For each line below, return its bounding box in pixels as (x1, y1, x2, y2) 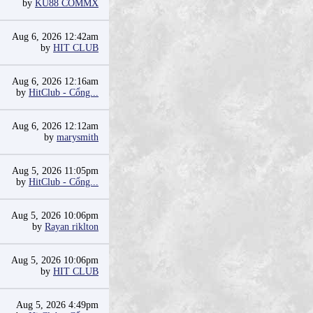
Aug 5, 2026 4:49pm (16, 300, 99, 310)
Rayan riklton (45, 221, 99, 232)
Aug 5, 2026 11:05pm (12, 166, 99, 176)
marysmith (57, 132, 99, 143)
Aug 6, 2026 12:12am (12, 121, 99, 131)
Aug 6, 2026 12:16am (12, 76, 99, 87)
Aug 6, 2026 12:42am (12, 31, 99, 42)
